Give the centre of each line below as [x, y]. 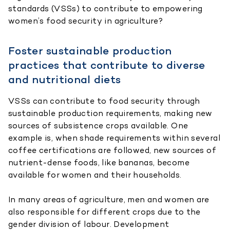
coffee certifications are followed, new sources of [112, 150]
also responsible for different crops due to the [104, 212]
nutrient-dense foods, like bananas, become [99, 162]
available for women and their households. [95, 175]
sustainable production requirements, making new [110, 113]
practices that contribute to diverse [107, 65]
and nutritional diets [65, 79]
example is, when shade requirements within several [114, 138]
